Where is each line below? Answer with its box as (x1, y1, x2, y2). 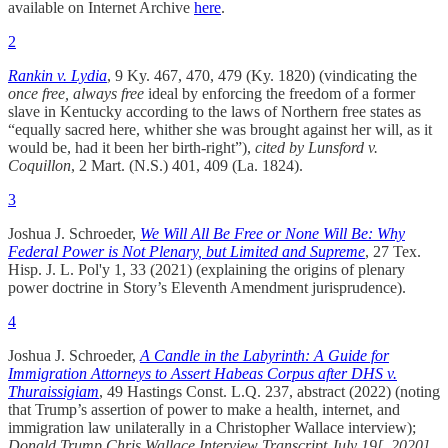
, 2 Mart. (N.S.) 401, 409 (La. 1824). (71, 156, 303, 174)
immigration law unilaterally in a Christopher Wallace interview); (8, 418, 416, 436)
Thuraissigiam (8, 382, 99, 400)
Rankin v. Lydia (8, 66, 107, 84)
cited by (255, 138, 304, 156)
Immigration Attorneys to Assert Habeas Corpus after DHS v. (8, 364, 397, 382)
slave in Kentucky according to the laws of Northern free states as (8, 102, 421, 120)
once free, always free (8, 84, 144, 102)
